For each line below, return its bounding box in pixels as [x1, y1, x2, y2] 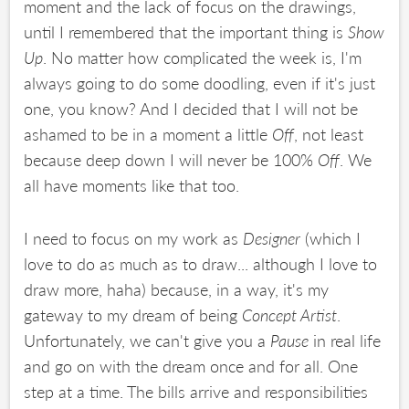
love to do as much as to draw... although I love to [24, 252, 378, 275]
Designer [243, 226, 301, 249]
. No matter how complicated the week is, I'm [43, 46, 362, 68]
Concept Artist [242, 303, 338, 326]
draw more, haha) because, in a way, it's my [24, 278, 330, 300]
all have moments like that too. [24, 173, 240, 196]
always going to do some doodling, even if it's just [24, 71, 376, 94]
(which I [300, 226, 362, 249]
